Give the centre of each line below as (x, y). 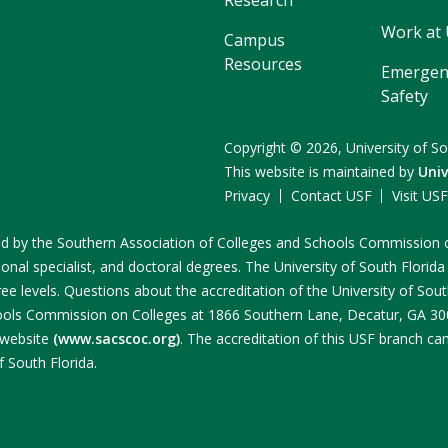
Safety (404, 95)
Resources (263, 63)
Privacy (247, 195)
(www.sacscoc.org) (116, 338)
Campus (254, 39)
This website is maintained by (321, 171)
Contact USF (331, 195)
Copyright (257, 147)
